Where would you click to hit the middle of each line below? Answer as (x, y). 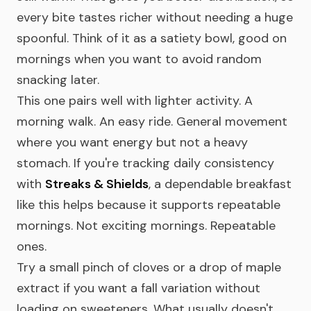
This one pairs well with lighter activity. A (135, 101)
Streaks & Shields (97, 184)
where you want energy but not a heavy (132, 142)
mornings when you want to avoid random (139, 59)
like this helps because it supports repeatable (149, 205)
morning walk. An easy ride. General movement (152, 121)
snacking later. (58, 80)
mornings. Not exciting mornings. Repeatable (146, 226)
